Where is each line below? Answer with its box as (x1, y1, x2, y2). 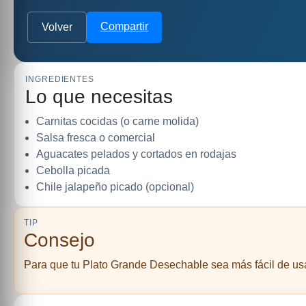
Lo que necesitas (25, 86, 173, 107)
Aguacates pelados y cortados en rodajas (36, 148, 236, 160)
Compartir (100, 20, 148, 32)
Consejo (24, 229, 95, 251)
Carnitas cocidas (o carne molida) (36, 115, 199, 127)
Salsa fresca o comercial (36, 132, 155, 143)
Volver (42, 21, 72, 33)
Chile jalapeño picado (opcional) (36, 181, 194, 193)
